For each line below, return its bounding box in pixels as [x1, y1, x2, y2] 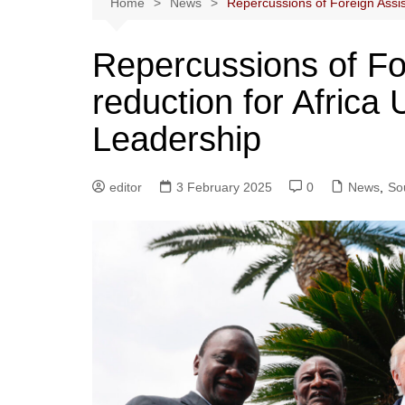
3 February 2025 [176, 180, 272, 194]
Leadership [92, 120, 261, 158]
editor [109, 180, 142, 194]
